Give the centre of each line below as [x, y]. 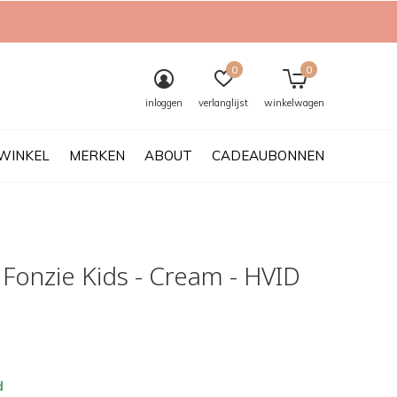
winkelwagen [294, 103]
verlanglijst [223, 103]
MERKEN [97, 155]
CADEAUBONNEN [268, 155]
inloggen [164, 103]
